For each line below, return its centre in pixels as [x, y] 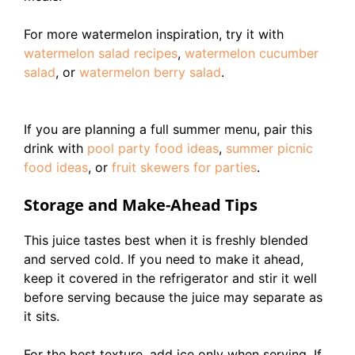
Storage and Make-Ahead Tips [141, 205]
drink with [55, 148]
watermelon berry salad [150, 72]
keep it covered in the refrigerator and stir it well [170, 278]
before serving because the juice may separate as [173, 297]
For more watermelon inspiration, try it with [154, 34]
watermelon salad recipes [101, 53]
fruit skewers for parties [184, 167]
